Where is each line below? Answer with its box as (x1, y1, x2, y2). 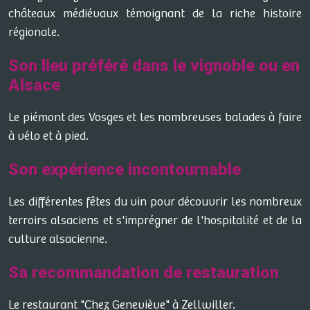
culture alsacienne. (8, 232, 107, 246)
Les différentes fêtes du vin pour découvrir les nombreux (8, 195, 302, 209)
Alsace (8, 75, 60, 95)
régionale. (8, 26, 60, 39)
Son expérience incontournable (8, 160, 241, 179)
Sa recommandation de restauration (8, 263, 279, 282)
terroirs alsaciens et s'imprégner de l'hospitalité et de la (8, 214, 302, 228)
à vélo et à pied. (8, 129, 89, 143)
